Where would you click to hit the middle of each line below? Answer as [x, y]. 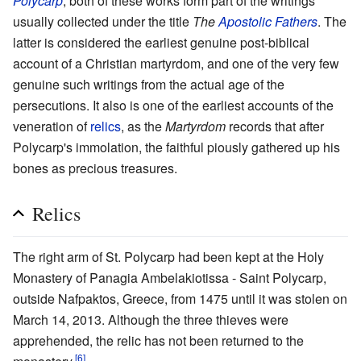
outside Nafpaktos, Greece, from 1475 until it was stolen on [180, 299]
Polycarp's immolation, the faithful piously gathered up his [176, 147]
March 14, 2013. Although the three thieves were [151, 320]
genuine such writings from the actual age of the [149, 85]
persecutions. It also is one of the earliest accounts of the [173, 106]
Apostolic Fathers [268, 22]
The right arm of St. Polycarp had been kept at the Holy [168, 257]
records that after [275, 127]
